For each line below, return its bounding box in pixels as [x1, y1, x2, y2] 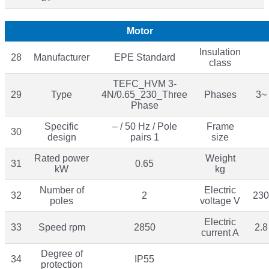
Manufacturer [34, 52, 89, 62]
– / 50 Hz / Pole [112, 121, 177, 131]
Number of [39, 184, 84, 195]
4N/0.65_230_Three [101, 89, 187, 100]
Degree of [40, 248, 83, 259]
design [47, 131, 76, 142]
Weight [205, 153, 235, 163]
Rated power [34, 153, 89, 163]
